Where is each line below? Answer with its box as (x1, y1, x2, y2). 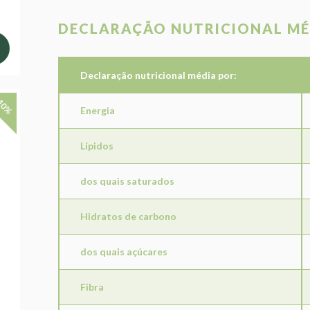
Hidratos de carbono (80, 210, 176, 223)
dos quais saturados (80, 175, 174, 188)
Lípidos (80, 140, 113, 152)
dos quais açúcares (80, 246, 167, 258)
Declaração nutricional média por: (80, 69, 237, 82)
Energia (80, 104, 115, 117)
